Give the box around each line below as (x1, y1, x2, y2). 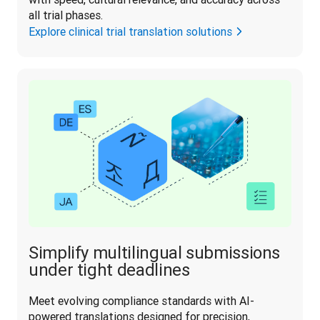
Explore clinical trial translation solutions (29, 24, 232, 39)
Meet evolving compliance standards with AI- (29, 293, 254, 308)
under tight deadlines (29, 259, 190, 280)
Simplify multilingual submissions (29, 241, 281, 263)
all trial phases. (29, 7, 103, 22)
